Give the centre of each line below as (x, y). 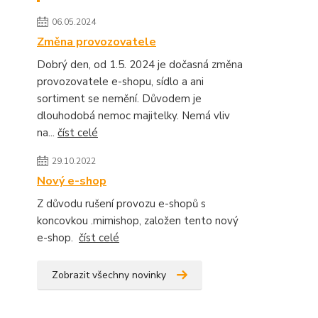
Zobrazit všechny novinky (109, 275)
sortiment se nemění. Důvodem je (119, 98)
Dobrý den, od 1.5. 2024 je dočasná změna (140, 64)
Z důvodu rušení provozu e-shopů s (121, 203)
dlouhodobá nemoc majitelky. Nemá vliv (133, 115)
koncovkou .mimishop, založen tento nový (138, 220)
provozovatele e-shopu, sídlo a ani (120, 81)
